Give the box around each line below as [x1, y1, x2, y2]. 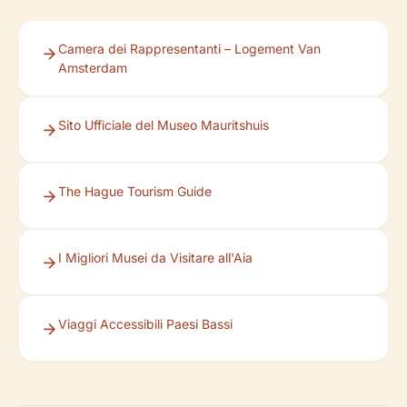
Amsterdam [58, 60, 127, 76]
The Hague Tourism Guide [58, 184, 212, 200]
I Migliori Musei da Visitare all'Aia [58, 250, 253, 266]
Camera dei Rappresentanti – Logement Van [58, 41, 321, 57]
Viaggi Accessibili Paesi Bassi [58, 316, 233, 333]
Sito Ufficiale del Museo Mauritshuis [58, 117, 269, 134]
